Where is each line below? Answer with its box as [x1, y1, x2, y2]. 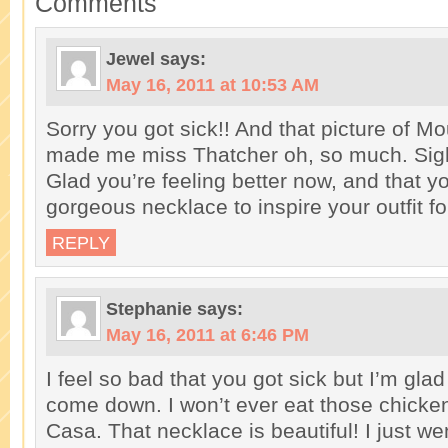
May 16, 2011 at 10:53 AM [106, 74, 319, 95]
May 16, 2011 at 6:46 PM [106, 324, 309, 345]
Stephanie [106, 298, 192, 319]
